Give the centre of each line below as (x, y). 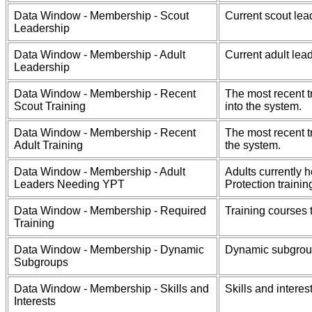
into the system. (263, 106)
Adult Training (48, 145)
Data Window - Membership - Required (110, 211)
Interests (35, 301)
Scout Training (50, 106)
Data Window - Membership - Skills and (111, 289)
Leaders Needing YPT (69, 184)
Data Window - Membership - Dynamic (109, 250)
